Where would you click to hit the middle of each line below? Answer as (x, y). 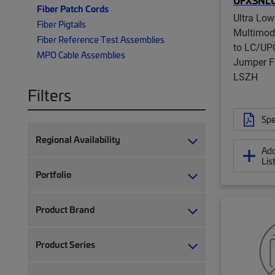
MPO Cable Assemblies (81, 55)
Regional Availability (78, 139)
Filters (49, 95)
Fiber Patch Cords (73, 9)
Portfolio (53, 174)
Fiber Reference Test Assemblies (101, 39)
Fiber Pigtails (61, 24)
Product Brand (65, 209)
